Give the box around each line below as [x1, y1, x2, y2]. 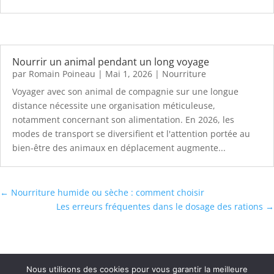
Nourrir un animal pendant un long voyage [12, 55, 209, 69]
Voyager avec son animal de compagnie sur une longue [12, 86, 239, 98]
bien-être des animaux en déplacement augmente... [12, 142, 226, 154]
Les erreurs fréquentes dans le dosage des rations [56, 201, 263, 213]
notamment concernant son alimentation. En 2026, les [12, 114, 234, 126]
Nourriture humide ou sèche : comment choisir [11, 187, 204, 199]
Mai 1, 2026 [105, 68, 152, 80]
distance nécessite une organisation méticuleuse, [12, 100, 215, 112]
